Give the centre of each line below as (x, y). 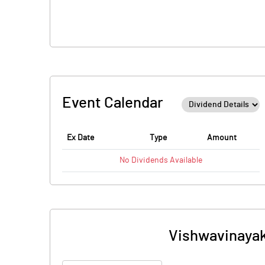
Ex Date (80, 138)
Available (185, 160)
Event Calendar (113, 103)
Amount (222, 138)
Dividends (150, 160)
